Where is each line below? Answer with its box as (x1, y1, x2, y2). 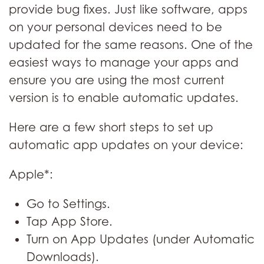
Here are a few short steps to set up (9, 120, 213, 134)
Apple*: (9, 167, 53, 181)
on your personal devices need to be (9, 20, 222, 34)
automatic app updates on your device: (9, 138, 243, 152)
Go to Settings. (27, 197, 110, 211)
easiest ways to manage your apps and (9, 55, 239, 70)
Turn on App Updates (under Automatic (27, 232, 255, 246)
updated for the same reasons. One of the (9, 38, 253, 52)
